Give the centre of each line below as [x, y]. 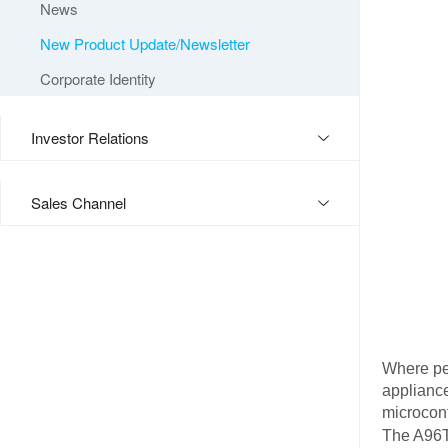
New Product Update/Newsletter [145, 43]
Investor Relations [90, 137]
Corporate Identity [98, 78]
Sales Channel [78, 202]
